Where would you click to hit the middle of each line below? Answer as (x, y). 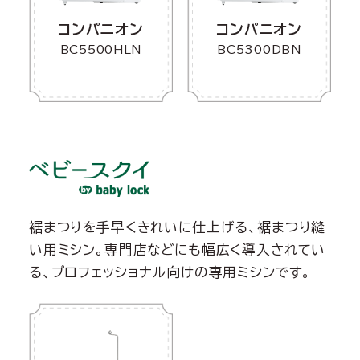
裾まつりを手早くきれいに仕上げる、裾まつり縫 (177, 227)
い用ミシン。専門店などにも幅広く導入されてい (177, 250)
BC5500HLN (101, 50)
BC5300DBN (259, 50)
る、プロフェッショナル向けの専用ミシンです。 (170, 272)
